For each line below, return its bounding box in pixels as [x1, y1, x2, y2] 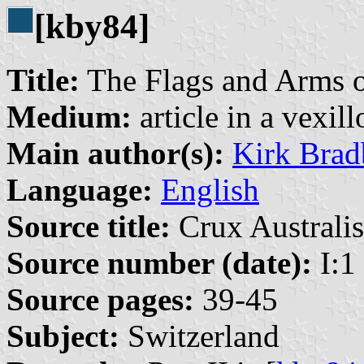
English [161, 172, 259, 208]
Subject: [6, 318, 119, 354]
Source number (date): [6, 245, 312, 281]
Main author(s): [6, 136, 224, 171]
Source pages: [6, 282, 194, 318]
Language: [6, 172, 153, 208]
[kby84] [34, 6, 149, 45]
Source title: [6, 209, 171, 245]
